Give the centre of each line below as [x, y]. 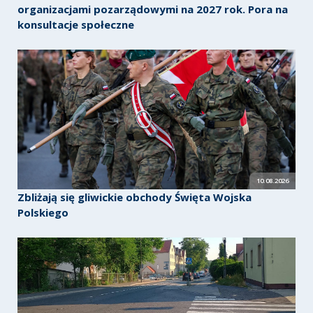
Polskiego [43, 212]
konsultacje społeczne [75, 24]
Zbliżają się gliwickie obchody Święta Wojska [134, 197]
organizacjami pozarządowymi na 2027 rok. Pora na [152, 9]
